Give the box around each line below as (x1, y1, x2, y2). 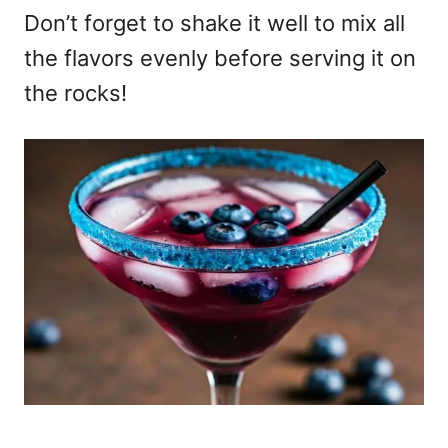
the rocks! (24, 79, 127, 106)
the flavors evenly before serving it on (24, 44, 416, 71)
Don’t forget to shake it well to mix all (24, 9, 405, 36)
